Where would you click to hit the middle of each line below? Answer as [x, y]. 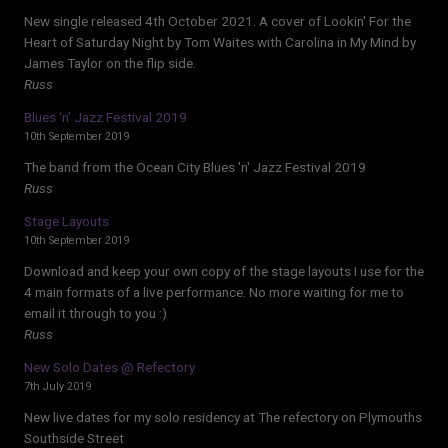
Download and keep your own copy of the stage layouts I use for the [224, 270]
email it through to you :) [95, 312]
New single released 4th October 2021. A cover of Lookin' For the [217, 20]
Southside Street [74, 437]
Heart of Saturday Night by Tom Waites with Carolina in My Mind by [220, 41]
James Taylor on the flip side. [110, 62]
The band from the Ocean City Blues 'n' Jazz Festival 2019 [195, 166]
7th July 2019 [57, 386]
